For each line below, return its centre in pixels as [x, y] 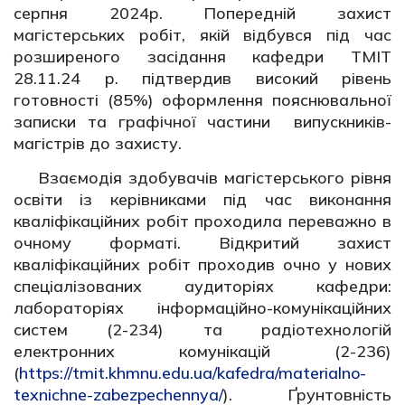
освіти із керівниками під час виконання [202, 199]
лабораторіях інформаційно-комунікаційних [202, 307]
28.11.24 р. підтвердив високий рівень [202, 78]
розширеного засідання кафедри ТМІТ [202, 57]
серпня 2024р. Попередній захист [202, 13]
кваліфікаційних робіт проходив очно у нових [202, 264]
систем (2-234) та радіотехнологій [202, 329]
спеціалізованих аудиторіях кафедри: [202, 286]
